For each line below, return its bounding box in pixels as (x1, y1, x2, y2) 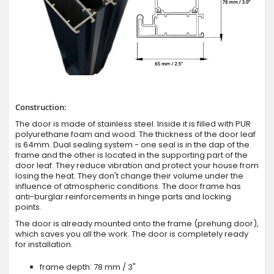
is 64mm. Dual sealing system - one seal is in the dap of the (15, 139, 250, 151)
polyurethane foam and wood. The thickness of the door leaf (15, 128, 256, 141)
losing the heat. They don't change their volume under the (15, 170, 243, 182)
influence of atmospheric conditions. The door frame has (15, 180, 241, 193)
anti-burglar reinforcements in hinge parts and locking (15, 191, 231, 203)
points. (15, 201, 42, 213)
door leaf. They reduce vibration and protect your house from (15, 160, 259, 172)
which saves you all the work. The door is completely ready (15, 228, 248, 240)
